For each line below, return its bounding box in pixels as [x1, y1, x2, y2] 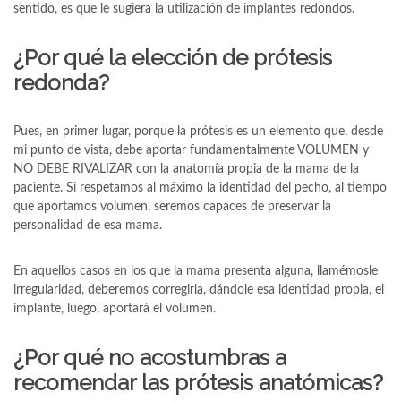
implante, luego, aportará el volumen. [13, 303, 216, 315]
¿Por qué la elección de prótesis [13, 45, 332, 71]
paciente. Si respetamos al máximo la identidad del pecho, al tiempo [13, 182, 387, 194]
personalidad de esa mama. [13, 219, 162, 232]
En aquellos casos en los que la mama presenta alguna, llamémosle [13, 265, 378, 277]
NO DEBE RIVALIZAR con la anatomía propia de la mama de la [13, 163, 359, 175]
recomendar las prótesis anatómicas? [13, 370, 383, 396]
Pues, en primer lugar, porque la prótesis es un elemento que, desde [13, 125, 383, 138]
